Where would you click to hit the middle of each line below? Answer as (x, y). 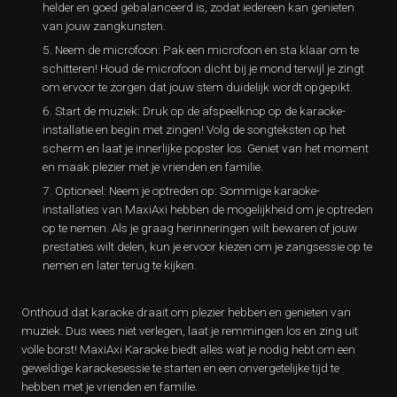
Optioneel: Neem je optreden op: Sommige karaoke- (187, 191)
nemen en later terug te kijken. (120, 265)
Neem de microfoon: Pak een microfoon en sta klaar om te (207, 50)
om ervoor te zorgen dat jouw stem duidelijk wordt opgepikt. (198, 87)
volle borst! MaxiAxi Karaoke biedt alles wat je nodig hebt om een (188, 349)
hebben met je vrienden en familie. (109, 386)
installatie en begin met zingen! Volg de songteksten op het (194, 129)
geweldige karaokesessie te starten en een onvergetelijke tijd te (180, 368)
